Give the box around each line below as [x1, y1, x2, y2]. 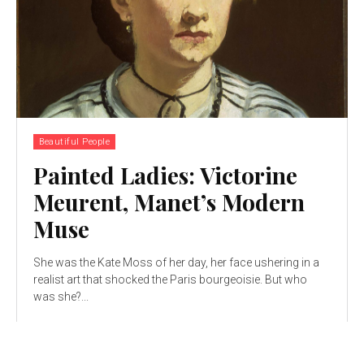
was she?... [33, 289, 89, 303]
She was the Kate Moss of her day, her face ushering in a [33, 255, 319, 269]
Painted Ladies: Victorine [33, 159, 297, 190]
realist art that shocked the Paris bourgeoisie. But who [33, 272, 307, 286]
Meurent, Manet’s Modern [33, 186, 305, 217]
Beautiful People [39, 136, 110, 147]
